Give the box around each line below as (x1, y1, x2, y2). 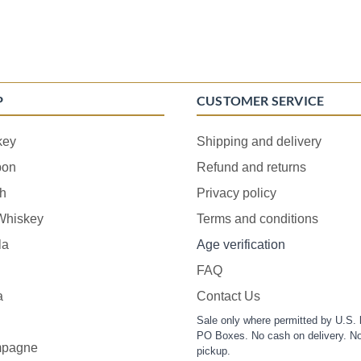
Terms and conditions (197, 211, 318, 226)
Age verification (197, 237, 285, 251)
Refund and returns (197, 160, 306, 174)
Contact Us (197, 288, 260, 303)
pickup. (197, 344, 230, 357)
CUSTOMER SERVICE (197, 92, 325, 108)
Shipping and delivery (197, 134, 322, 148)
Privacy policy (197, 185, 276, 200)
